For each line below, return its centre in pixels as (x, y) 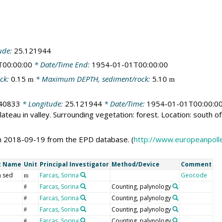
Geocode (194, 175)
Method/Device (135, 165)
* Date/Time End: (62, 65)
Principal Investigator (74, 165)
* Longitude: (42, 104)
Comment (196, 165)
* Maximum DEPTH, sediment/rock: (93, 79)
